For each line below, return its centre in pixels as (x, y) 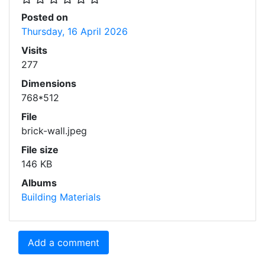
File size (40, 149)
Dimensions (49, 83)
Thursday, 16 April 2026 (75, 31)
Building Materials (61, 197)
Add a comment (64, 242)
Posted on (45, 17)
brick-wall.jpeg (54, 130)
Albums (39, 182)
